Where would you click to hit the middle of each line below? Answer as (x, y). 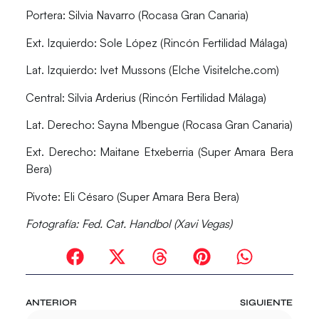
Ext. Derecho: (61, 152)
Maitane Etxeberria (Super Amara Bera (195, 152)
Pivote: (43, 196)
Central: (45, 97)
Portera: (45, 15)
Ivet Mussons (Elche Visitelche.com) (188, 70)
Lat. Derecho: (60, 124)
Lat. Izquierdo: (61, 70)
